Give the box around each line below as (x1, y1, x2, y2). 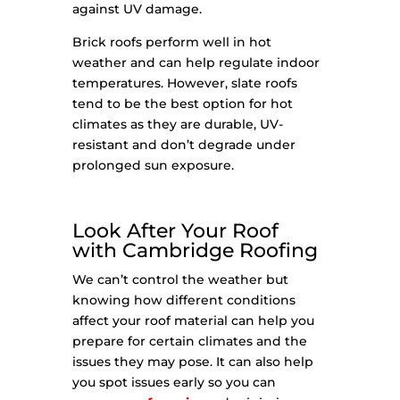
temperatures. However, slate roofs (71, 75, 297, 92)
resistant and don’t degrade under (71, 137, 296, 154)
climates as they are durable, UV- (71, 116, 283, 133)
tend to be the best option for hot (71, 96, 293, 112)
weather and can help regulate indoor (71, 54, 320, 71)
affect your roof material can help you (71, 312, 314, 329)
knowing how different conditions (71, 292, 296, 309)
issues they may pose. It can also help (71, 354, 313, 371)
